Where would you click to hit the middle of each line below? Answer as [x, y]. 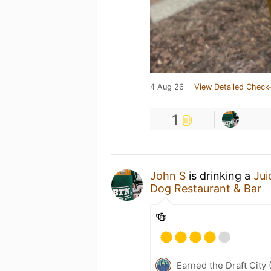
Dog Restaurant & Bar [206, 188]
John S [168, 176]
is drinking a [220, 176]
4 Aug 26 [167, 87]
